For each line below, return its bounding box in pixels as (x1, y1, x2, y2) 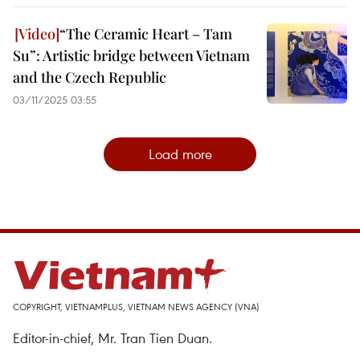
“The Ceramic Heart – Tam (59, 24, 232, 43)
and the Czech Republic (13, 67, 166, 87)
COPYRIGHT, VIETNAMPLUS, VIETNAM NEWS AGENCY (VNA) (13, 301, 260, 313)
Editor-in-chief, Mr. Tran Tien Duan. (13, 329, 212, 347)
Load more (148, 145, 212, 163)
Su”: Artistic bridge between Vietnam (13, 46, 250, 65)
